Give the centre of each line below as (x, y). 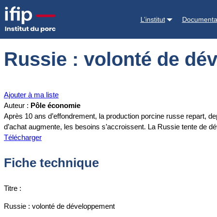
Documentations (55, 12)
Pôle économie (55, 106)
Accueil (15, 12)
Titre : (13, 188)
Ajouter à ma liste (31, 95)
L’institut (153, 19)
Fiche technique (51, 163)
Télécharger (23, 138)
